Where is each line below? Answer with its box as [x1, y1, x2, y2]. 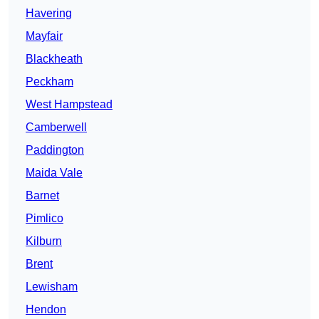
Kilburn [26, 235, 62, 248]
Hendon [26, 303, 66, 316]
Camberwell [26, 121, 87, 134]
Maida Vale [26, 167, 83, 179]
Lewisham [26, 281, 78, 293]
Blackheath [26, 53, 83, 66]
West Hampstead [26, 98, 113, 111]
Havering [26, 7, 72, 20]
